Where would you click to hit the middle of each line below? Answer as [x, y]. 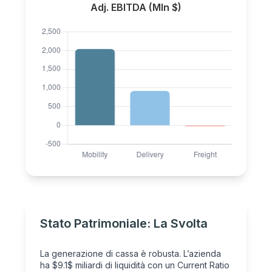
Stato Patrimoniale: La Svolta [124, 224]
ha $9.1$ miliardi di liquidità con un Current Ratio [135, 265]
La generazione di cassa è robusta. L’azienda [131, 254]
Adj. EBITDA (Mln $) [136, 8]
